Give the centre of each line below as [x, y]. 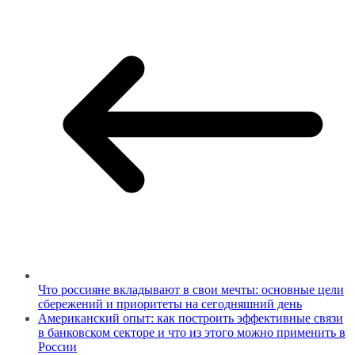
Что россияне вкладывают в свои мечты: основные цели [191, 289]
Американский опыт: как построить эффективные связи [191, 318]
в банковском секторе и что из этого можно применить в [192, 332]
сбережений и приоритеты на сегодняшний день [170, 303]
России [57, 346]
